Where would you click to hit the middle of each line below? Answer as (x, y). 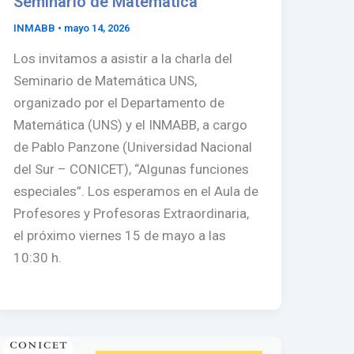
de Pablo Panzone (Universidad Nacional (133, 147)
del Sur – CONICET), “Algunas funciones (132, 169)
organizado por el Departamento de (119, 103)
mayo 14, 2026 (97, 28)
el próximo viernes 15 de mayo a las (120, 236)
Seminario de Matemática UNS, (105, 81)
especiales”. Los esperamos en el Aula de (136, 192)
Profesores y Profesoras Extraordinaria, (132, 214)
